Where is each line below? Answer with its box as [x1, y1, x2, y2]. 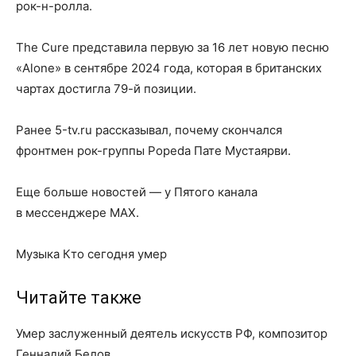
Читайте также [16, 288, 141, 308]
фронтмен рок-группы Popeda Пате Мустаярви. [16, 143, 291, 158]
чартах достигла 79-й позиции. [16, 81, 196, 96]
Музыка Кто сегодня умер [16, 246, 167, 261]
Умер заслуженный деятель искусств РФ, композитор [16, 326, 327, 341]
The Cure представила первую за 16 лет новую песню [16, 40, 329, 55]
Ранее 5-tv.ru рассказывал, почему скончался [16, 122, 282, 137]
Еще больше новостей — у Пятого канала [16, 184, 257, 199]
